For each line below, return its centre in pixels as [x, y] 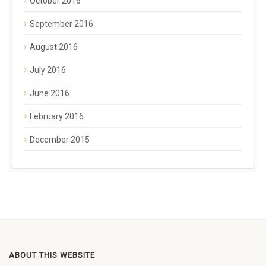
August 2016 [54, 47]
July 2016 [48, 70]
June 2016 [50, 93]
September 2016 [61, 23]
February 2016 [57, 116]
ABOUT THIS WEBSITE [52, 255]
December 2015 [60, 139]
